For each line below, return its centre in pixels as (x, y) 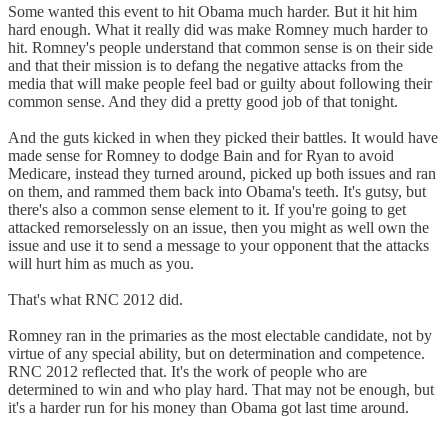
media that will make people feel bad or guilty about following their (220, 83)
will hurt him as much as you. (101, 263)
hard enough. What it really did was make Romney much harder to (218, 29)
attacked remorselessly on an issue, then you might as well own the (218, 227)
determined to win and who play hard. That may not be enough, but (221, 389)
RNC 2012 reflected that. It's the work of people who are (187, 371)
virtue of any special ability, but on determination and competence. (216, 353)
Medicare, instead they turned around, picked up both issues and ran (222, 173)
